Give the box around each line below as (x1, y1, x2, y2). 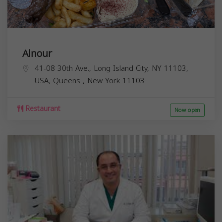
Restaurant (23, 102, 60, 115)
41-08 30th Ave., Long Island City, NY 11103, (35, 61, 188, 75)
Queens (53, 73, 83, 88)
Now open (174, 105, 200, 115)
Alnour (22, 44, 52, 63)
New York (87, 73, 122, 88)
